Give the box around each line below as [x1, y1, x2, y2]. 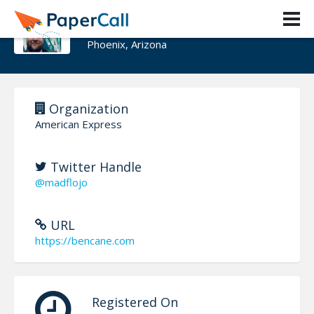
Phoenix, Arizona [87, 37, 167, 51]
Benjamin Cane [87, 11, 213, 34]
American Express [35, 116, 122, 131]
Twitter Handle [47, 158, 142, 175]
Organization [46, 100, 128, 117]
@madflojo [35, 175, 88, 189]
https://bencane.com [35, 233, 135, 247]
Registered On [92, 293, 178, 310]
